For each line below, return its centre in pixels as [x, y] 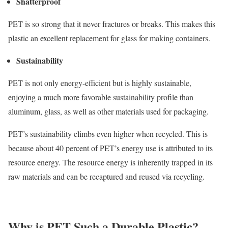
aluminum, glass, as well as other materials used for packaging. [108, 111]
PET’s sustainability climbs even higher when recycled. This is [108, 133]
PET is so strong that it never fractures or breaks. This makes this [112, 23]
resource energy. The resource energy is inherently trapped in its [110, 162]
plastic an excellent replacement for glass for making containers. [109, 38]
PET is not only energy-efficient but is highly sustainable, [100, 82]
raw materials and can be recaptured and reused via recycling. [106, 176]
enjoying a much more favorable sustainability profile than [101, 97]
